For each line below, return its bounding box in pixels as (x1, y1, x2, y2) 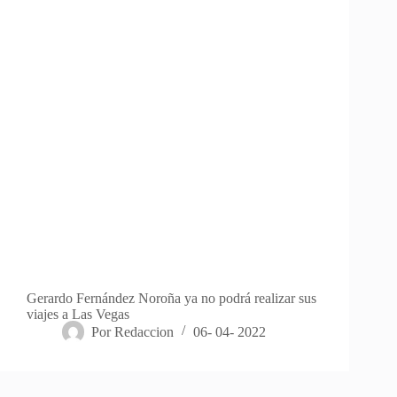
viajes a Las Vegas (27, 306, 129, 322)
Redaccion (114, 323, 175, 339)
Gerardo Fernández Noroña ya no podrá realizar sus (27, 290, 316, 306)
